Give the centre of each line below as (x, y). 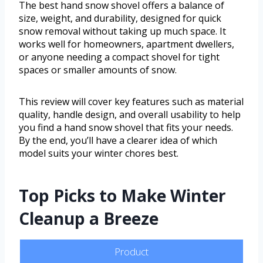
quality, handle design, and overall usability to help (130, 115)
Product (131, 252)
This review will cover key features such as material (131, 102)
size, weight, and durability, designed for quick (120, 18)
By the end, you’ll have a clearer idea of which (118, 141)
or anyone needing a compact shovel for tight (119, 57)
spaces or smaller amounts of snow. (98, 70)
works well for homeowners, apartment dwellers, (127, 44)
